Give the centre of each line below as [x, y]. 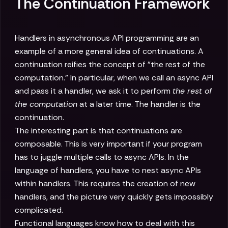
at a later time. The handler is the [139, 104]
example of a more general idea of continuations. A [109, 51]
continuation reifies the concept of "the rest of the [110, 65]
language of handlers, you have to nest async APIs [108, 170]
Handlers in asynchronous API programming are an [107, 38]
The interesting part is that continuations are [98, 131]
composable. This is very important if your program [108, 144]
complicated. [39, 210]
